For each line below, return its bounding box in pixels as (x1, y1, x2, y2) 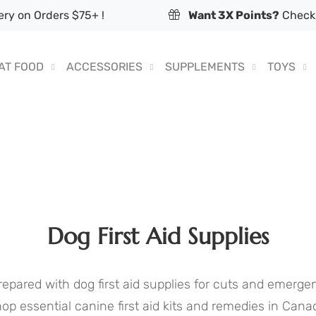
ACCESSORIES (66, 60, 142, 74)
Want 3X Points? (188, 8, 279, 22)
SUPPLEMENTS (165, 60, 245, 74)
